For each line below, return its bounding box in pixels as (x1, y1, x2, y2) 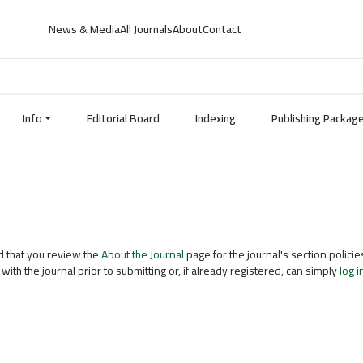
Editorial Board (87, 108, 160, 130)
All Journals (120, 19, 173, 40)
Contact (203, 19, 242, 40)
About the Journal (101, 243, 184, 265)
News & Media (49, 19, 121, 40)
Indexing (195, 108, 236, 130)
